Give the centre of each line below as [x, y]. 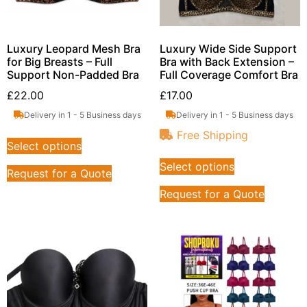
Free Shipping [212, 135]
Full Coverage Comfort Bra [229, 74]
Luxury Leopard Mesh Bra [74, 48]
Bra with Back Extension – [226, 61]
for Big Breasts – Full [60, 61]
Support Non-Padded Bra [73, 74]
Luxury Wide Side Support [228, 48]
